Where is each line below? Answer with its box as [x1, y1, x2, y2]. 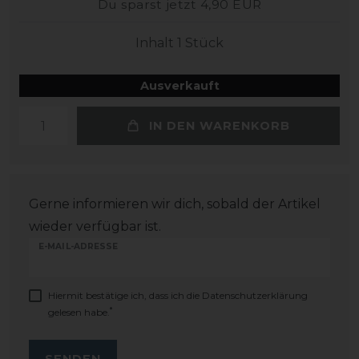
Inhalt [135, 35, 177, 50]
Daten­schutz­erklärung [202, 289, 308, 301]
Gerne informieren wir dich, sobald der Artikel [29, 196, 321, 212]
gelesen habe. [48, 306, 110, 318]
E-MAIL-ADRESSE [38, 241, 119, 252]
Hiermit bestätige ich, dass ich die [48, 289, 202, 301]
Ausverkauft [139, 79, 220, 93]
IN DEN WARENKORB [148, 118, 290, 133]
